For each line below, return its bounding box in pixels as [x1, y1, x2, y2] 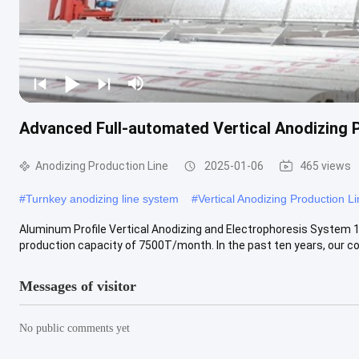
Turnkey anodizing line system [26, 192, 179, 205]
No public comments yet [19, 321, 130, 334]
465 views [300, 159, 351, 172]
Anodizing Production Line [35, 159, 168, 172]
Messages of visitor [19, 277, 136, 294]
